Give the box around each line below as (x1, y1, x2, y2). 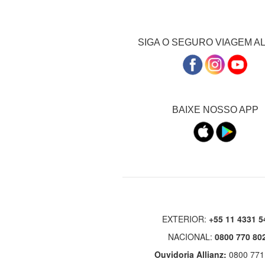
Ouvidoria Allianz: (154, 248, 227, 261)
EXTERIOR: (162, 213, 209, 225)
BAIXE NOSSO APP (172, 105, 259, 115)
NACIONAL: (168, 231, 215, 243)
